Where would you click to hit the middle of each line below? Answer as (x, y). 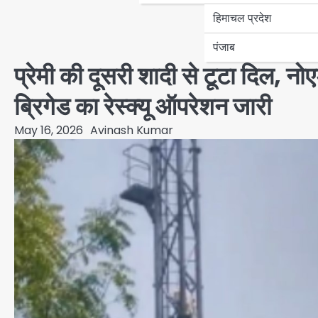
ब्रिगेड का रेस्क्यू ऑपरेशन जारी (143, 106)
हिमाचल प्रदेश (242, 18)
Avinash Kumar (132, 130)
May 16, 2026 (49, 130)
